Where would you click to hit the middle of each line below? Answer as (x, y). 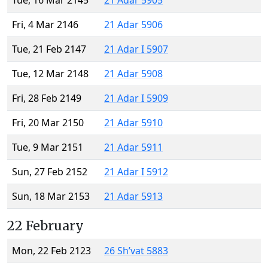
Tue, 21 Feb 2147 (49, 49)
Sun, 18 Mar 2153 (51, 197)
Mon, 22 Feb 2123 (51, 251)
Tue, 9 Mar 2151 (48, 147)
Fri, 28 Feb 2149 (47, 98)
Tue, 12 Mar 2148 (50, 74)
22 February (45, 226)
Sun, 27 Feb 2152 (50, 172)
